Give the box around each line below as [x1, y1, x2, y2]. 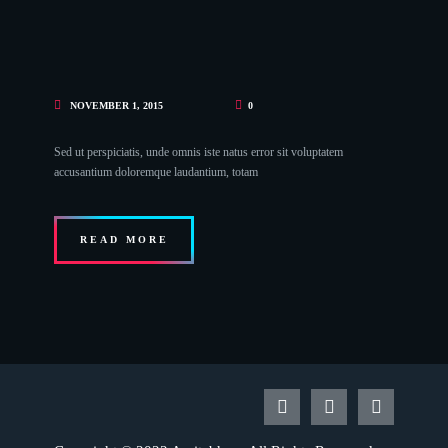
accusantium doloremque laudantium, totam [54, 165, 258, 180]
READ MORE [79, 234, 169, 245]
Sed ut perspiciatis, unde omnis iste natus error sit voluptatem [54, 145, 343, 160]
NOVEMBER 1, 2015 [70, 99, 163, 111]
